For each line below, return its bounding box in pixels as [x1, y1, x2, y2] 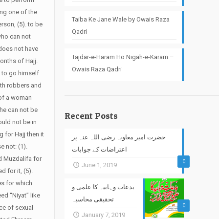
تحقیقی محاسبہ [71, 196, 114, 203]
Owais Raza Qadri [71, 66, 122, 73]
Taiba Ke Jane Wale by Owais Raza [71, 16, 170, 23]
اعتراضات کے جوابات [71, 146, 127, 153]
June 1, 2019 [82, 161, 117, 169]
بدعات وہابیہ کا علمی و [71, 183, 134, 191]
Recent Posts [64, 110, 118, 121]
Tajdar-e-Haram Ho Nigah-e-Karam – [71, 53, 174, 61]
